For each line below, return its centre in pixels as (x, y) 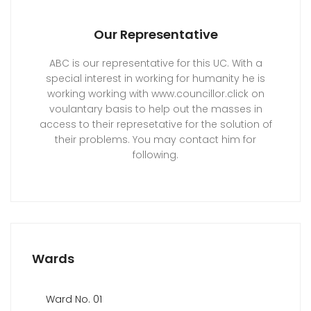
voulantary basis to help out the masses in (155, 109)
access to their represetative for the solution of (155, 125)
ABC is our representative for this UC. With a (155, 64)
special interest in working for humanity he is (155, 79)
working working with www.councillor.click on (155, 94)
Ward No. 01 (74, 300)
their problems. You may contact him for (155, 140)
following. (155, 155)
